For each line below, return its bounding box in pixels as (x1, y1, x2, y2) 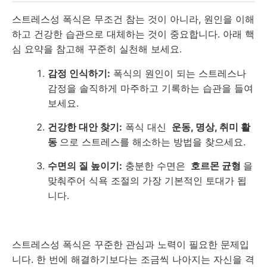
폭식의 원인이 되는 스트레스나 (110, 67, 246, 80)
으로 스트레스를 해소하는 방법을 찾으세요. (60, 136, 246, 148)
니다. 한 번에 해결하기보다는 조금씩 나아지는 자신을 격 (12, 253, 254, 266)
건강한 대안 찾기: (48, 121, 122, 133)
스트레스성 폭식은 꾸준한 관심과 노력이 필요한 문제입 (12, 238, 249, 251)
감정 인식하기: (48, 67, 110, 80)
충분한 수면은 (122, 160, 188, 172)
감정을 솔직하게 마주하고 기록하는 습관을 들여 (48, 82, 253, 95)
